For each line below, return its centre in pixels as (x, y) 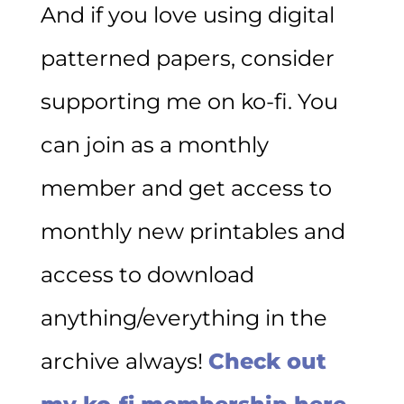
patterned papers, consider (187, 58)
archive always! (124, 361)
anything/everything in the (184, 317)
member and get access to (186, 188)
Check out (267, 361)
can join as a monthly (154, 144)
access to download (147, 274)
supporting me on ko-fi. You (189, 101)
